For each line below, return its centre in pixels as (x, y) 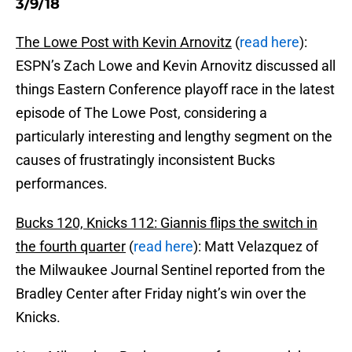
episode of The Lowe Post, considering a (141, 113)
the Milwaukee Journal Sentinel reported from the (170, 270)
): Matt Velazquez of (256, 247)
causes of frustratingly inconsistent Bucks (145, 160)
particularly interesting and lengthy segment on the (174, 137)
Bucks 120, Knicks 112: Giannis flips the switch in (167, 223)
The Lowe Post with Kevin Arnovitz (124, 42)
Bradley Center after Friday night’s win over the (161, 294)
